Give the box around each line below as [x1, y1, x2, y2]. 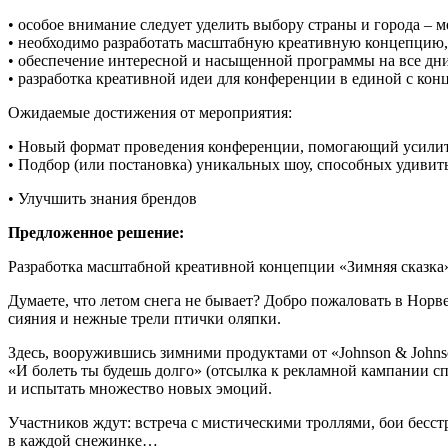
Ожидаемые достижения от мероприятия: [8, 104, 292, 122]
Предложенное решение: [8, 224, 184, 242]
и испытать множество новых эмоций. [8, 380, 272, 398]
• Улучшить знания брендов [8, 190, 197, 208]
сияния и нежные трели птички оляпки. [8, 310, 281, 328]
